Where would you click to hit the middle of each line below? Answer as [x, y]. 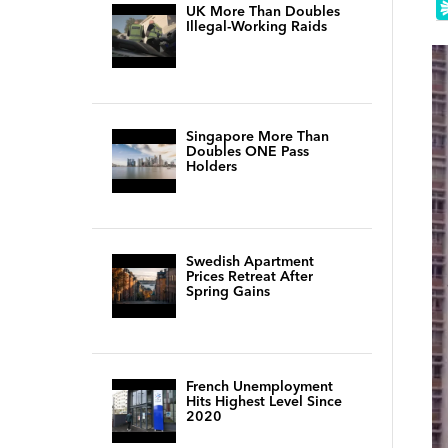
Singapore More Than [257, 136]
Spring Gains [228, 291]
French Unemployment [259, 386]
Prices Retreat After [249, 276]
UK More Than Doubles [263, 11]
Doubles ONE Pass [247, 151]
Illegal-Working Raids [256, 26]
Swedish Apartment [250, 261]
